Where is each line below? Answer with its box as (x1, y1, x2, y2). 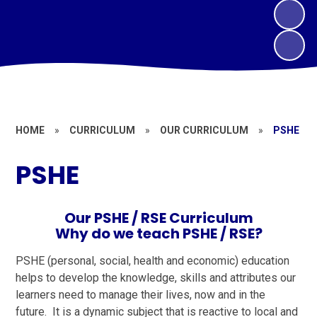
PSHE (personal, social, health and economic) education (16, 253, 290, 267)
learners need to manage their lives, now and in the (16, 287, 266, 301)
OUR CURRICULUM (160, 125, 249, 136)
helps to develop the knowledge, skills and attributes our (16, 270, 296, 284)
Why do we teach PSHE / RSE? (54, 223, 263, 243)
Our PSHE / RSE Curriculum (64, 207, 253, 228)
